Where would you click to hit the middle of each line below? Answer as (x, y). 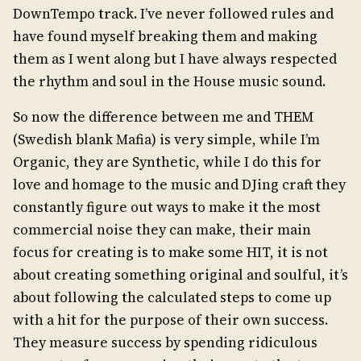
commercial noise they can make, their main (162, 230)
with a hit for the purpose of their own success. (170, 320)
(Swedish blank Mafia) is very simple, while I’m (166, 140)
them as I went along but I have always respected (175, 59)
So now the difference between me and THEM (163, 117)
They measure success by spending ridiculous (165, 343)
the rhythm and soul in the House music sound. (169, 82)
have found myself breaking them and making (165, 37)
